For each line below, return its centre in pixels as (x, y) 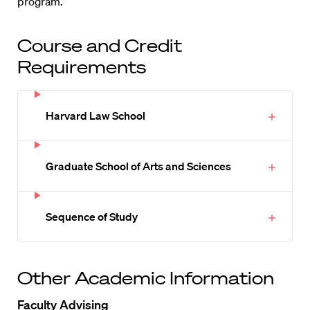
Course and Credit (100, 45)
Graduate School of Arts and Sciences (139, 166)
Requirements (82, 67)
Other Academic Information (146, 278)
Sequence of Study (92, 217)
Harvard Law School (96, 116)
